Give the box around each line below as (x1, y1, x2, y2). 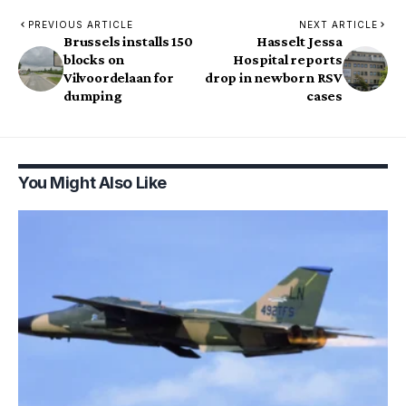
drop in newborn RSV (205, 70, 343, 86)
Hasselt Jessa (256, 34, 343, 50)
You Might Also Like (18, 173, 167, 193)
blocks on (63, 52, 125, 68)
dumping (63, 88, 122, 104)
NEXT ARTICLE (299, 19, 378, 31)
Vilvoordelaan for (63, 70, 177, 86)
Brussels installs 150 (63, 34, 193, 50)
